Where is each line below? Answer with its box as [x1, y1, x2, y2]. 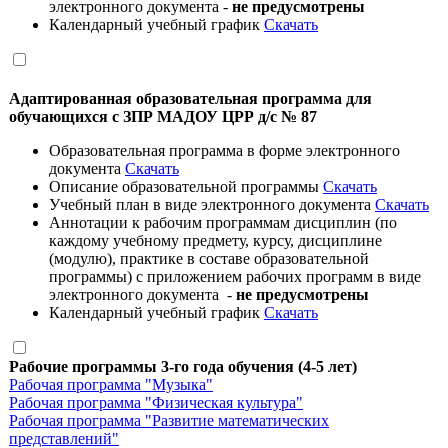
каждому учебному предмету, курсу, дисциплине [49, 231, 382, 249]
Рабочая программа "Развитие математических [9, 411, 329, 429]
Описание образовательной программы [49, 177, 323, 195]
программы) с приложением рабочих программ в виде [49, 267, 421, 285]
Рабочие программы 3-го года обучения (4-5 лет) [9, 357, 357, 375]
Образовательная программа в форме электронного [49, 141, 400, 159]
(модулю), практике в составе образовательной [49, 249, 369, 267]
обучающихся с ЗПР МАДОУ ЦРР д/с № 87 [9, 107, 317, 125]
